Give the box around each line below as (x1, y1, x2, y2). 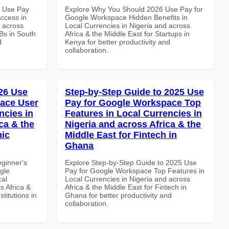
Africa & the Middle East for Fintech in (65, 182, 187, 191)
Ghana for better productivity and (65, 191, 172, 199)
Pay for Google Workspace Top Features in (65, 166, 204, 175)
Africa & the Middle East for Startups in (65, 29, 190, 38)
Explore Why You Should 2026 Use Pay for (65, 5, 203, 13)
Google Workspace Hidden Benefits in (65, 13, 188, 21)
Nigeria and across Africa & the (65, 119, 201, 129)
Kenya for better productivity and (65, 37, 170, 46)
